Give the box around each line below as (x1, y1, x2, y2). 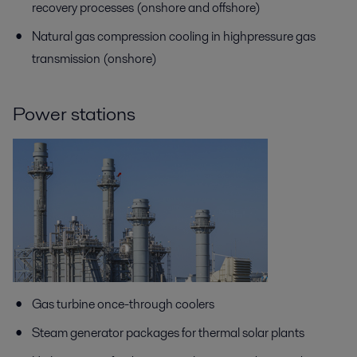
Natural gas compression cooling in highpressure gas (32, 26, 316, 45)
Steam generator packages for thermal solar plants (32, 323, 304, 342)
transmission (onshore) (32, 49, 157, 68)
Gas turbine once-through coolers (32, 294, 214, 313)
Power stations (13, 100, 135, 127)
